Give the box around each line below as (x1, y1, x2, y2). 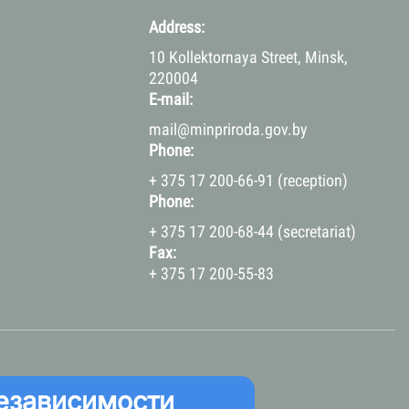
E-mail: (149, 89, 193, 110)
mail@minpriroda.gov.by (149, 120, 311, 140)
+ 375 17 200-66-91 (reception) (149, 171, 348, 191)
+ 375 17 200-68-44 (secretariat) (149, 222, 356, 242)
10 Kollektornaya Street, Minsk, (149, 47, 348, 68)
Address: (149, 17, 204, 37)
